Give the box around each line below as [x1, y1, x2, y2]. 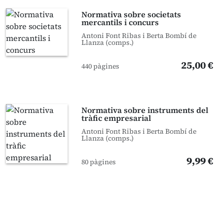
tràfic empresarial [81, 112, 151, 123]
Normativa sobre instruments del [81, 105, 209, 115]
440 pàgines [81, 61, 120, 71]
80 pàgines [81, 157, 116, 167]
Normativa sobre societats [81, 9, 182, 20]
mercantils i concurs [81, 17, 159, 28]
